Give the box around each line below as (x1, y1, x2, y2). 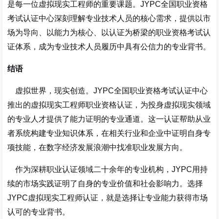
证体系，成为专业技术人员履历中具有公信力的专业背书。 (7, 43, 211, 51)
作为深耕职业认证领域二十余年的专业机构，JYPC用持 (7, 165, 208, 174)
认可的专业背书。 (7, 208, 70, 216)
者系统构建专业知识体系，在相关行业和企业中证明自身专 (7, 129, 211, 137)
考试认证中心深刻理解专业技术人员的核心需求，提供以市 (7, 14, 211, 22)
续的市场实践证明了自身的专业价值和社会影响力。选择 (7, 179, 203, 188)
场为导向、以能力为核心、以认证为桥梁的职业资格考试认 (7, 28, 211, 37)
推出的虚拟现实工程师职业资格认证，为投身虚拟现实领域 (7, 101, 211, 109)
